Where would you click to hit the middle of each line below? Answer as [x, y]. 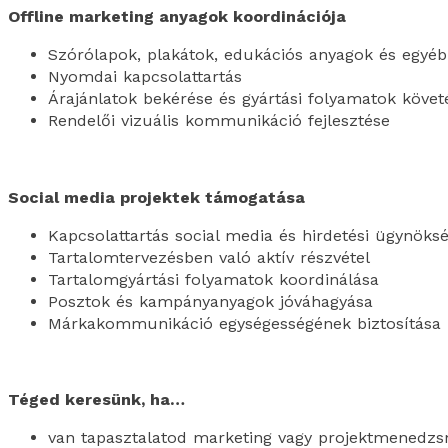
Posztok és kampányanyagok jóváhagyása [210, 301]
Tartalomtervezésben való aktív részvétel [209, 257]
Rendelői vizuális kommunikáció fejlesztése [219, 121]
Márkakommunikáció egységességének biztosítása [244, 323]
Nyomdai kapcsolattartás [145, 77]
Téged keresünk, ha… [96, 400]
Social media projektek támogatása [156, 197]
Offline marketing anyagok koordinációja [177, 17]
